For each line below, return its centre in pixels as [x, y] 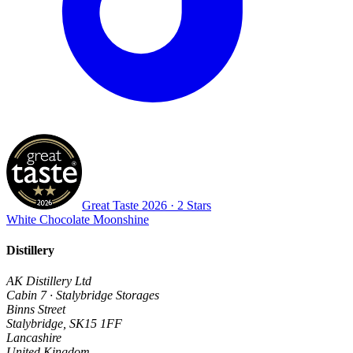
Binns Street [36, 310]
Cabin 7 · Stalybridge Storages [83, 295]
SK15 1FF [96, 324]
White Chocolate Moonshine [78, 219]
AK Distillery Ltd [49, 281]
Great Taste [112, 205]
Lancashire [34, 338]
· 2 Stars [189, 205]
